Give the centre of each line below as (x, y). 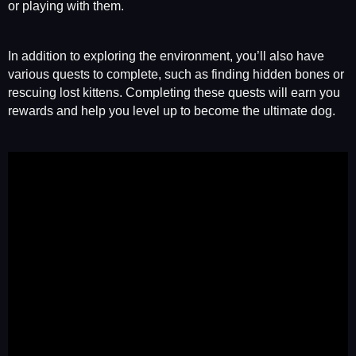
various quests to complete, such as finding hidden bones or (176, 75)
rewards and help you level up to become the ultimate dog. (172, 111)
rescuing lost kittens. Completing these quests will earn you (174, 93)
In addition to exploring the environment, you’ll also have (166, 56)
